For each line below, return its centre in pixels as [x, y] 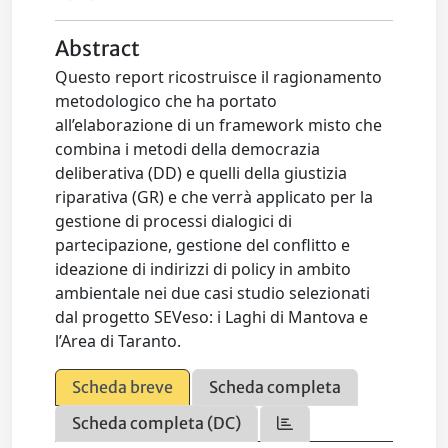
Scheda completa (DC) [157, 423]
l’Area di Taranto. [118, 341]
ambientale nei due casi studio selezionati [213, 293]
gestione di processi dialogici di [174, 221]
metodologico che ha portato [166, 101]
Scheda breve [123, 387]
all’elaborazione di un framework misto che [219, 125]
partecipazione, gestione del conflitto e [203, 245]
